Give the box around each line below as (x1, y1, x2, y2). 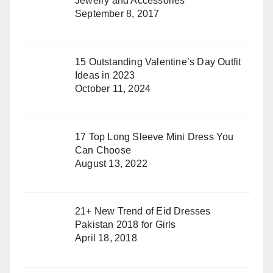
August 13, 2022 (75, 158, 147, 169)
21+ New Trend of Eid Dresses (75, 206, 211, 217)
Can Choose (75, 144, 131, 155)
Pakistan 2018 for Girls (75, 219, 176, 230)
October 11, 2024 (75, 83, 151, 94)
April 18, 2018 (75, 233, 137, 244)
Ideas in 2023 (75, 69, 135, 80)
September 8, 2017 (75, 8, 160, 19)
